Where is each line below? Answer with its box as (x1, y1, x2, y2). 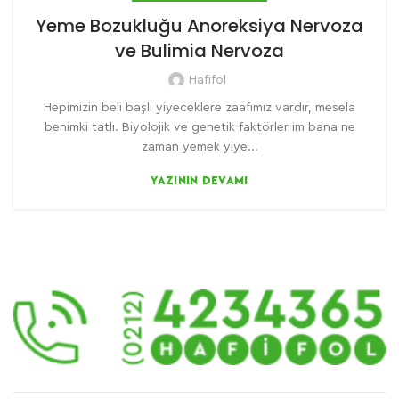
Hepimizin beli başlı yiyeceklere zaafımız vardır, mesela (44, 102, 355, 115)
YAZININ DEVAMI (151, 175, 248, 187)
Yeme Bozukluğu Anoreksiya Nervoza (36, 13, 363, 39)
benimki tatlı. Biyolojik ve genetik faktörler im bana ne (44, 121, 355, 134)
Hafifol (189, 74, 226, 87)
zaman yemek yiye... (141, 141, 258, 154)
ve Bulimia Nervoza (115, 38, 284, 64)
